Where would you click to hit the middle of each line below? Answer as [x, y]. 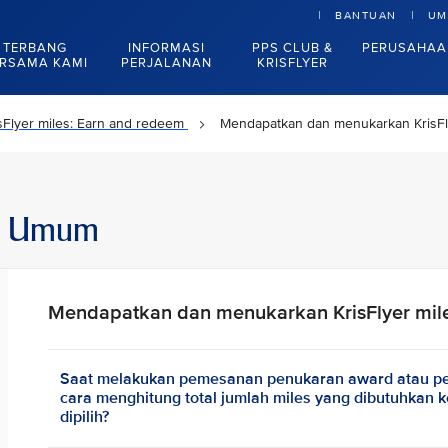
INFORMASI [167, 48]
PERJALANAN [167, 63]
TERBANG [34, 48]
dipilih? [85, 417]
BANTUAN [366, 15]
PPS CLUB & [293, 48]
